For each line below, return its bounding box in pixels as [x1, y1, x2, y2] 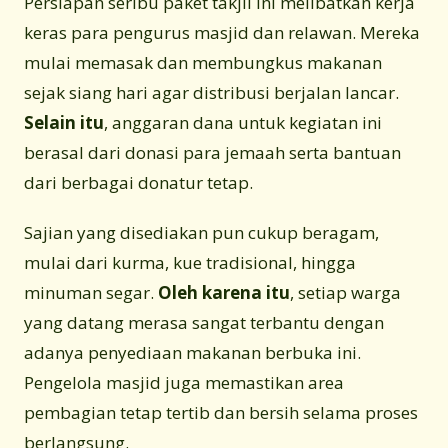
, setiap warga [290, 280, 401, 304]
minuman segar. [24, 280, 158, 304]
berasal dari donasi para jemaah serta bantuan [24, 140, 401, 164]
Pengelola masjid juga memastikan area [24, 370, 344, 394]
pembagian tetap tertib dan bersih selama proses [24, 400, 418, 424]
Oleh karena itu [158, 280, 290, 304]
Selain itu [24, 110, 104, 134]
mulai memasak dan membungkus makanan [24, 50, 382, 74]
